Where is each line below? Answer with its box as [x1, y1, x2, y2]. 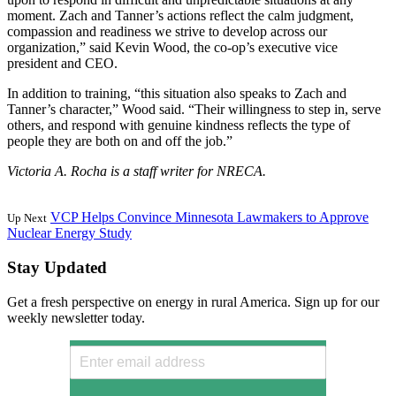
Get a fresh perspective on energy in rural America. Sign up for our [7, 293, 379, 309]
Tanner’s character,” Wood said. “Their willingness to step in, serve [7, 102, 381, 118]
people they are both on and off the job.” [7, 133, 232, 149]
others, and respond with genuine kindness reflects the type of [7, 118, 350, 133]
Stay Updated [7, 258, 107, 278]
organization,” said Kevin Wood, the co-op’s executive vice [7, 40, 338, 56]
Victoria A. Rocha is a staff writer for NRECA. [7, 164, 266, 179]
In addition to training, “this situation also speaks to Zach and [7, 86, 346, 102]
